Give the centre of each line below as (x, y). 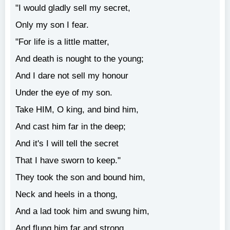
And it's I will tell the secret (67, 143)
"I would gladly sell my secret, (73, 8)
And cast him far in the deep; (71, 127)
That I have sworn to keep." (68, 160)
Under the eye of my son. (64, 93)
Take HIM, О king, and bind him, (77, 110)
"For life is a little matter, (62, 42)
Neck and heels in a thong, (66, 194)
